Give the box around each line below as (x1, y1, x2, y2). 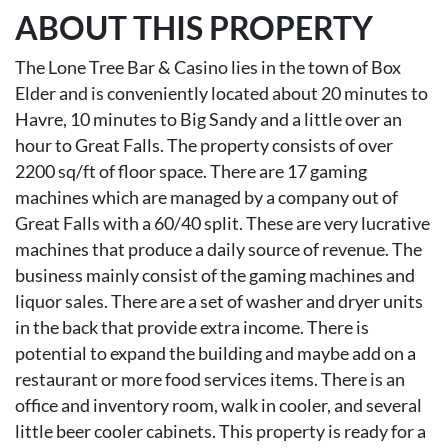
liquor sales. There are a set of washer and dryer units (15, 291, 423, 312)
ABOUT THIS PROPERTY (15, 8, 373, 47)
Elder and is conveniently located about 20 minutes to (15, 83, 428, 104)
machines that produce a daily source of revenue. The (15, 239, 422, 260)
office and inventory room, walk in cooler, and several (15, 395, 422, 416)
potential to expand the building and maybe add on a (15, 343, 416, 364)
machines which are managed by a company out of (15, 187, 398, 208)
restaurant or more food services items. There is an (15, 369, 405, 390)
